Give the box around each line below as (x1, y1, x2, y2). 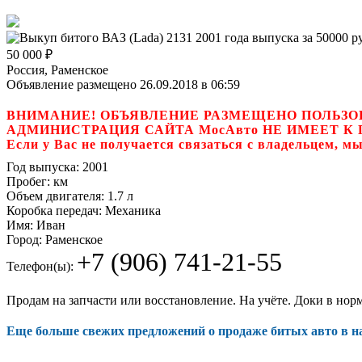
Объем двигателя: (6, 188, 104, 203)
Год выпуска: (6, 159, 79, 174)
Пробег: (6, 174, 50, 188)
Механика (102, 203, 161, 217)
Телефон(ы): (6, 259, 74, 273)
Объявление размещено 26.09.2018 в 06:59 (6, 77, 240, 91)
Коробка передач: (6, 203, 102, 217)
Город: (6, 232, 42, 246)
